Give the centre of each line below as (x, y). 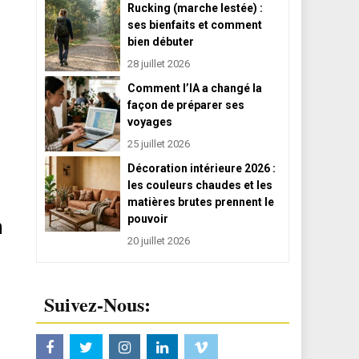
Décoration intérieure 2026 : (201, 169)
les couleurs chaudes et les (200, 186)
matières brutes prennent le (200, 202)
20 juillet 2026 (158, 241)
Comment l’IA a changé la (194, 89)
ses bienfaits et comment (194, 25)
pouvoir (147, 219)
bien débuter (160, 42)
